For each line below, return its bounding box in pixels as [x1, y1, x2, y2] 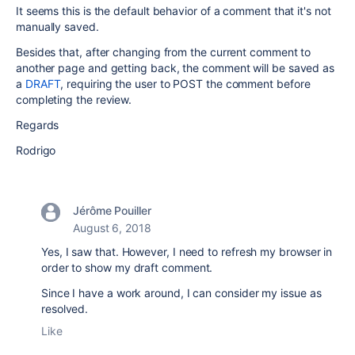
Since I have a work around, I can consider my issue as [41, 286, 322, 300]
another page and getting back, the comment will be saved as [16, 61, 335, 74]
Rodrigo [16, 143, 56, 157]
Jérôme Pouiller [73, 204, 151, 217]
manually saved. [16, 20, 99, 33]
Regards [16, 118, 59, 132]
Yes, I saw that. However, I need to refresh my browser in [41, 245, 333, 258]
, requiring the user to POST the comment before [60, 77, 311, 90]
